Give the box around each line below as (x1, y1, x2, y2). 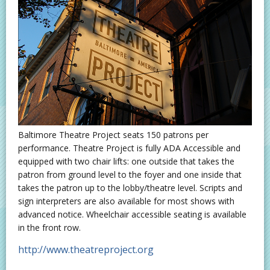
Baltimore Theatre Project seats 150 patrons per (18, 128, 209, 140)
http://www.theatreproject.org (18, 242, 154, 256)
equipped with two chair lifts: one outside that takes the (18, 155, 234, 167)
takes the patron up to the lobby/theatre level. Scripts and (18, 181, 242, 193)
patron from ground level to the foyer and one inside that (18, 168, 242, 180)
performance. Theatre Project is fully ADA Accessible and (18, 142, 240, 154)
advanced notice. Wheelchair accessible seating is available (18, 208, 246, 220)
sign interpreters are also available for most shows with (18, 195, 234, 207)
